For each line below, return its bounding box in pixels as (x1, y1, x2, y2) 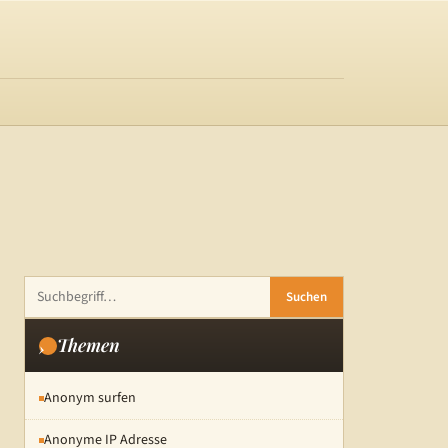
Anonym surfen (44, 388, 136, 408)
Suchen (286, 287, 327, 306)
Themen (57, 333, 120, 357)
